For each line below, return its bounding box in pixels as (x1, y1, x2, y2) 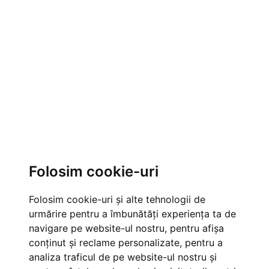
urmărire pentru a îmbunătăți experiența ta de (29, 208, 236, 220)
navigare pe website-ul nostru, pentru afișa (29, 222, 224, 234)
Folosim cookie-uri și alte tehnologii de (29, 193, 205, 205)
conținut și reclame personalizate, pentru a (29, 237, 223, 249)
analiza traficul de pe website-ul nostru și (29, 251, 217, 263)
